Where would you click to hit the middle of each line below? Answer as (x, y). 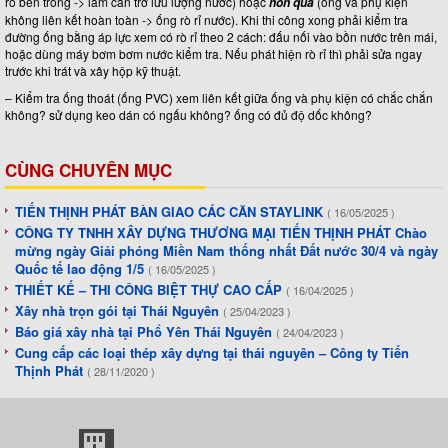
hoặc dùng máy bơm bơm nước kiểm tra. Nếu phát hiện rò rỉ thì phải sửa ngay (213, 53)
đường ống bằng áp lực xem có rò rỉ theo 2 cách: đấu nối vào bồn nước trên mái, (221, 36)
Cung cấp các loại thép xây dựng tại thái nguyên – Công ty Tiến (212, 352)
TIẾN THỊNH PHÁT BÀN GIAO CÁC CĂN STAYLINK (171, 211)
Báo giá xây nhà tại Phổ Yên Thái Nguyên (145, 331)
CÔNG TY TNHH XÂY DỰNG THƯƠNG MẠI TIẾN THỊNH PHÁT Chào (221, 232)
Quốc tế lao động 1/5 (81, 268)
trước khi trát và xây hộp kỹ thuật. (93, 70)
